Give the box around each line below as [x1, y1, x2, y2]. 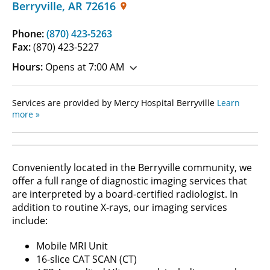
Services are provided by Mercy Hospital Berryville [12, 96, 217, 108]
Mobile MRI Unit [36, 239, 108, 253]
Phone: [12, 27, 46, 40]
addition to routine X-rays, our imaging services [12, 200, 227, 214]
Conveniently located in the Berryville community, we [12, 160, 252, 174]
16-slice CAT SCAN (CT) [36, 252, 137, 266]
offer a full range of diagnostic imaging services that [12, 174, 247, 187]
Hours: [12, 60, 43, 74]
